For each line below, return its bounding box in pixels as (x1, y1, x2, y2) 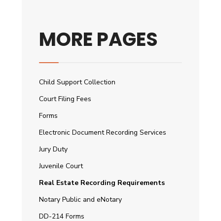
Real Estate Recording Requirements (39, 178, 165, 187)
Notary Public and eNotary (39, 194, 122, 204)
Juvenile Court (39, 161, 83, 171)
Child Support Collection (39, 77, 115, 87)
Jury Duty (39, 144, 68, 154)
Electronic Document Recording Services (39, 127, 166, 137)
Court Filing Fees (39, 94, 91, 104)
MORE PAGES (39, 26, 158, 52)
